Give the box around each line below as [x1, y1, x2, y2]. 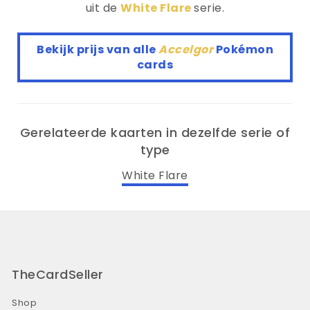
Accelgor [158, 42, 216, 57]
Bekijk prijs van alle [37, 42, 158, 57]
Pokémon [215, 42, 273, 57]
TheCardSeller [12, 265, 104, 283]
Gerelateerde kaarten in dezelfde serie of [19, 124, 291, 141]
